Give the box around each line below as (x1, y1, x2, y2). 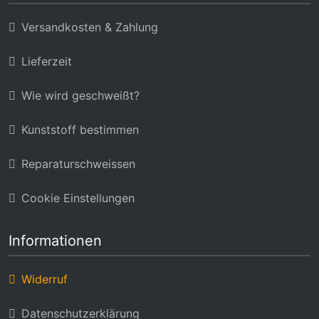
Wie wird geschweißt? (21, 88, 140, 103)
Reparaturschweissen (21, 156, 135, 171)
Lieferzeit (21, 53, 72, 68)
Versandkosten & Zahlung (21, 19, 158, 34)
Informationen (9, 231, 102, 249)
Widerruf (21, 271, 68, 286)
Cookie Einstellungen (21, 190, 135, 205)
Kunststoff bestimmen (21, 122, 139, 137)
